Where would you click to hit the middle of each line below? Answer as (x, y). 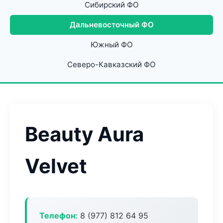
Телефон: (58, 216)
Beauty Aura (84, 134)
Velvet (56, 166)
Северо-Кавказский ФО (111, 64)
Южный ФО (111, 45)
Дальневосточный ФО (111, 25)
